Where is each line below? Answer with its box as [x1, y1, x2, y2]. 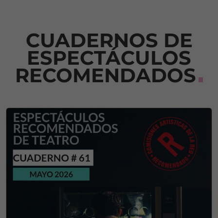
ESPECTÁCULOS [27, 45, 191, 70]
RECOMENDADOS [15, 63, 196, 87]
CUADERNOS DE [25, 28, 193, 52]
